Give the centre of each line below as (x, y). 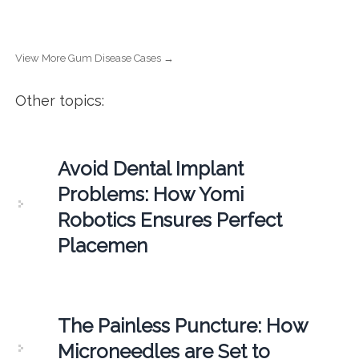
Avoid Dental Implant (150, 168)
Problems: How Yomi (150, 194)
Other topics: (59, 100)
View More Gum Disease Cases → (94, 58)
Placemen (102, 245)
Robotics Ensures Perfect (169, 220)
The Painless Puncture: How (182, 325)
